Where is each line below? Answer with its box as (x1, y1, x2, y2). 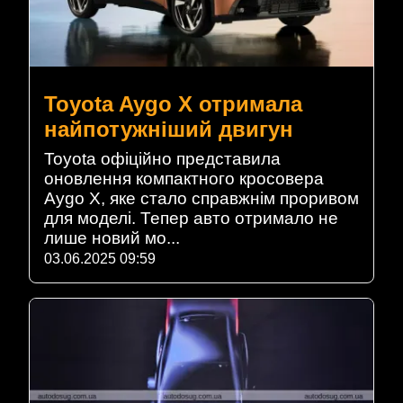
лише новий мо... (44, 228, 180, 248)
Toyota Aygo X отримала (44, 92, 302, 117)
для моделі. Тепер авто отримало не (44, 209, 338, 228)
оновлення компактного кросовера (44, 169, 324, 189)
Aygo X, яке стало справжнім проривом (44, 189, 359, 209)
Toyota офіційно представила (44, 149, 281, 169)
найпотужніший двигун (44, 117, 293, 142)
